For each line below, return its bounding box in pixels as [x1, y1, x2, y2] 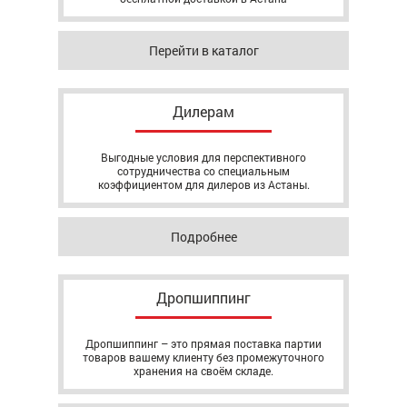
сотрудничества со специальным [117, 164, 290, 178]
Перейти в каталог [148, 42, 259, 59]
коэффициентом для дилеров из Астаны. [97, 177, 310, 192]
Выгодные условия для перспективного [101, 150, 306, 164]
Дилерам [173, 102, 234, 121]
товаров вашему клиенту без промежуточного [83, 350, 324, 364]
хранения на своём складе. [134, 363, 273, 378]
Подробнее [170, 228, 237, 245]
